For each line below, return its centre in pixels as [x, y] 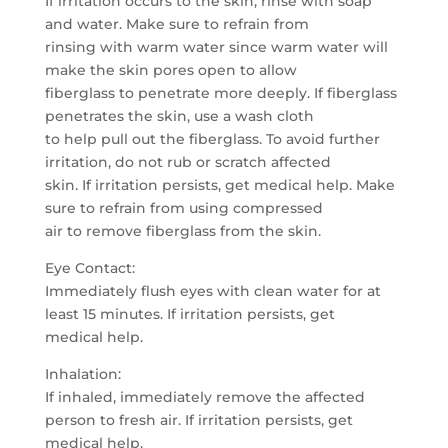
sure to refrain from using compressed [183, 208]
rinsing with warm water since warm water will [216, 47]
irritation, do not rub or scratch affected [187, 162]
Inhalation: [82, 374]
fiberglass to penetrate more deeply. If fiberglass [220, 93]
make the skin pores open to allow [170, 70]
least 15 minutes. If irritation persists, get [189, 314]
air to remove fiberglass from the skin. [182, 231]
